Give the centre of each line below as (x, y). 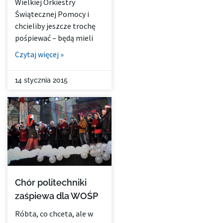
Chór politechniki (51, 183)
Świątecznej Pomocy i (52, 14)
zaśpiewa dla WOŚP (56, 196)
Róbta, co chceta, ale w (54, 214)
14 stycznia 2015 (41, 80)
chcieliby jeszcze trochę (55, 26)
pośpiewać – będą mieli (54, 38)
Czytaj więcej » (39, 55)
